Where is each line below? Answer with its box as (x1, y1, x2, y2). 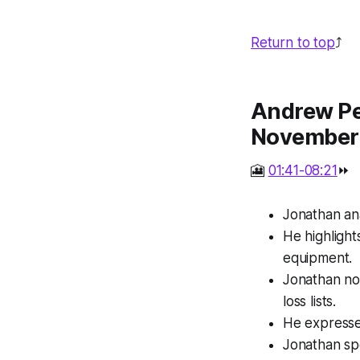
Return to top (251, 34, 335, 51)
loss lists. (283, 292, 337, 309)
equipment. (283, 249, 353, 266)
